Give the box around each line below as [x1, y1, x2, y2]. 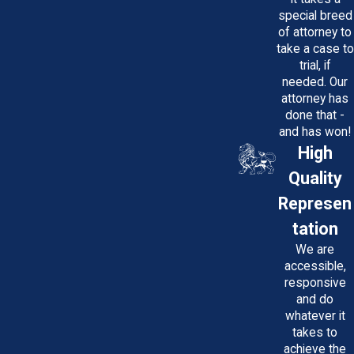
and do [296, 292, 333, 307]
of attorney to [278, 24, 352, 40]
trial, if [299, 58, 331, 73]
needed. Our [282, 74, 348, 89]
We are [296, 242, 334, 257]
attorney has [281, 91, 348, 106]
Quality [288, 168, 342, 188]
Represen [278, 193, 352, 213]
